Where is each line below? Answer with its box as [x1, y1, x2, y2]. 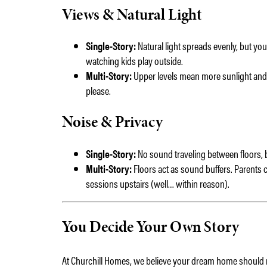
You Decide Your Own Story [62, 216, 240, 238]
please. [86, 83, 111, 98]
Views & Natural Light [62, 3, 203, 25]
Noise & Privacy [62, 111, 163, 133]
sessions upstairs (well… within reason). [86, 175, 230, 191]
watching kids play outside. [86, 53, 184, 68]
